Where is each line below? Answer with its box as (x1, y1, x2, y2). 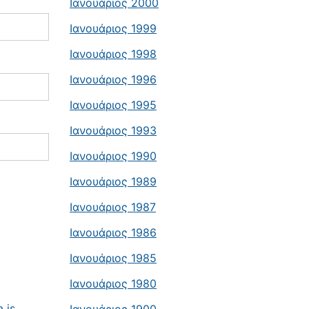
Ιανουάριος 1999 (70, 21, 157, 35)
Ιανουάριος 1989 (70, 175, 157, 188)
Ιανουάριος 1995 (70, 98, 157, 112)
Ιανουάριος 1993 (70, 123, 157, 137)
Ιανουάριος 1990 (70, 149, 157, 163)
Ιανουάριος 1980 (70, 277, 157, 290)
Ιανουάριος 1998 (70, 47, 157, 61)
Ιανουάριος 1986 (70, 226, 157, 239)
